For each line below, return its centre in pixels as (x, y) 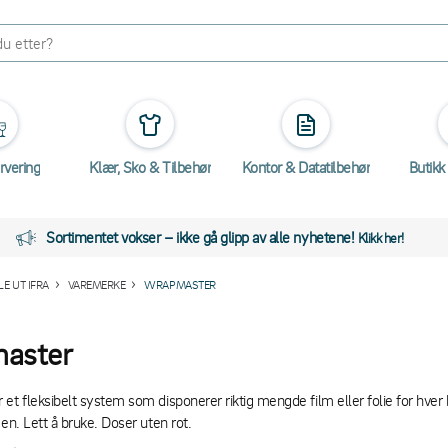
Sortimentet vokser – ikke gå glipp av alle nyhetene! (202, 237)
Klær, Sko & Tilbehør (150, 167)
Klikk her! (380, 237)
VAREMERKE (96, 284)
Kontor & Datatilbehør (306, 167)
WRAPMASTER (180, 284)
